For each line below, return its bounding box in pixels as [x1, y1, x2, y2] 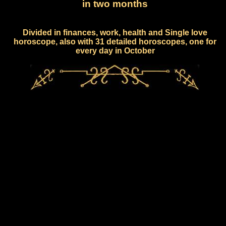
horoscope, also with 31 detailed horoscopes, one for [14, 37, 216, 46]
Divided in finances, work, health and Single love [23, 28, 207, 37]
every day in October [75, 46, 155, 55]
